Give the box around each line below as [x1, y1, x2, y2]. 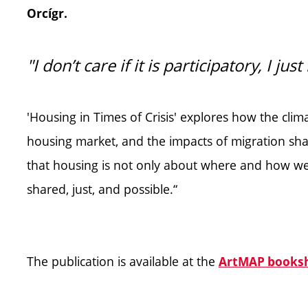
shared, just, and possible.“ [27, 181, 177, 197]
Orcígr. [27, 5, 67, 21]
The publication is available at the [27, 253, 219, 269]
